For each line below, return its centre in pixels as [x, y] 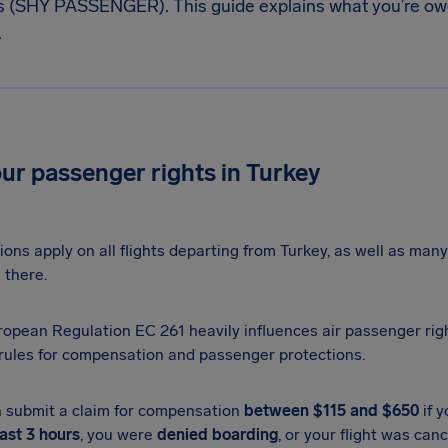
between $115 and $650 [331, 410]
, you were [118, 434]
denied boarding [217, 434]
